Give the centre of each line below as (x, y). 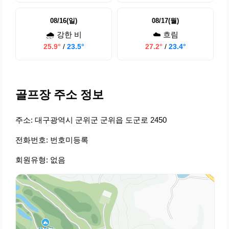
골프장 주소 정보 (60, 95)
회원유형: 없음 (40, 160)
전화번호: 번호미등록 (52, 140)
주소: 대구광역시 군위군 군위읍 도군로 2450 (91, 120)
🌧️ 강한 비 (64, 35)
